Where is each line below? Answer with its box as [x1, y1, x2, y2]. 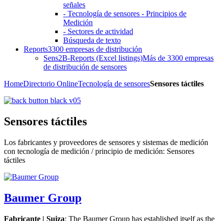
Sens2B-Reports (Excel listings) [43, 54, 143, 62]
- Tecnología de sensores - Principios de [63, 9, 186, 18]
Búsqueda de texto [63, 36, 121, 44]
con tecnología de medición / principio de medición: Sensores [4, 147, 194, 155]
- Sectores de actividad [63, 27, 133, 36]
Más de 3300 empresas [143, 54, 214, 62]
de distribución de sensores [43, 63, 127, 71]
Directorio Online [23, 79, 78, 88]
